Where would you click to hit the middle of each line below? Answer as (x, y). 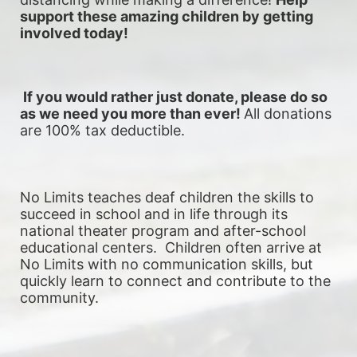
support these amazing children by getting (167, 17)
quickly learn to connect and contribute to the (175, 281)
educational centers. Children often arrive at (171, 248)
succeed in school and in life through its (154, 214)
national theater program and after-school (163, 231)
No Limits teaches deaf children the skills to (167, 198)
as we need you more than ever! (132, 114)
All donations (288, 114)
